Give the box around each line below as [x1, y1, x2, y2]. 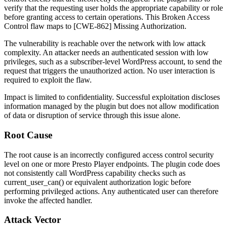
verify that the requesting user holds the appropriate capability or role [4, 4, 223, 13]
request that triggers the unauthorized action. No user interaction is [4, 66, 215, 75]
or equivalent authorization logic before [64, 177, 191, 186]
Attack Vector [4, 214, 61, 225]
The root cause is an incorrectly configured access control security [4, 150, 214, 159]
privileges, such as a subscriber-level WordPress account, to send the [4, 57, 222, 66]
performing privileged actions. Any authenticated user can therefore [4, 186, 218, 196]
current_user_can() [4, 177, 64, 186]
